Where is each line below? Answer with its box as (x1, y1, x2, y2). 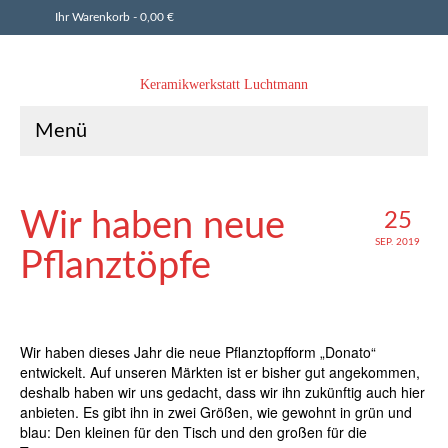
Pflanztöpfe (20, 247, 211, 285)
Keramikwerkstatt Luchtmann (140, 77, 308, 92)
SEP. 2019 (375, 237, 420, 247)
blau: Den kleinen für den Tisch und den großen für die (20, 422, 367, 442)
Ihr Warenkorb (55, 11, 133, 23)
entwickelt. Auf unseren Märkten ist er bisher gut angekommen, (20, 362, 420, 382)
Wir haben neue (20, 207, 285, 245)
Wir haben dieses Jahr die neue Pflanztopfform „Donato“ (20, 342, 376, 362)
